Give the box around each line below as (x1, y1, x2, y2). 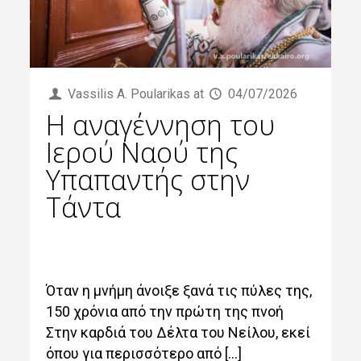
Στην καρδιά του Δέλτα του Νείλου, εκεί (46, 324, 311, 342)
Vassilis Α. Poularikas (67, 86, 190, 102)
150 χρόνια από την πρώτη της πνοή (46, 303, 284, 321)
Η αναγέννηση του (46, 106, 276, 144)
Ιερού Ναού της (46, 134, 239, 172)
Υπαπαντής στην (46, 161, 251, 199)
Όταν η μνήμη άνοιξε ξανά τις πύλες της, (46, 282, 313, 300)
